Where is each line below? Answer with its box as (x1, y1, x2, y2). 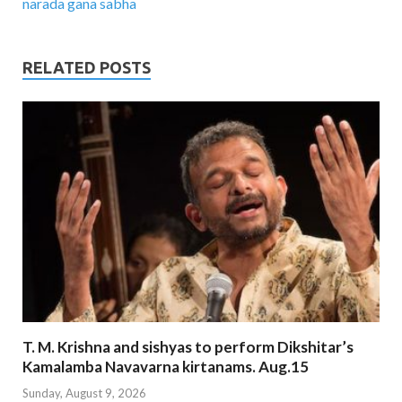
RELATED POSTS (22, 58, 151, 77)
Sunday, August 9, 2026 (22, 385, 146, 400)
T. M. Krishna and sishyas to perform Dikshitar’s (22, 337, 354, 357)
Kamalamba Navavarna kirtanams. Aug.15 (22, 357, 309, 377)
